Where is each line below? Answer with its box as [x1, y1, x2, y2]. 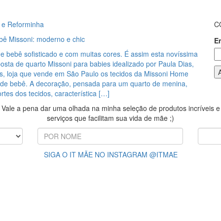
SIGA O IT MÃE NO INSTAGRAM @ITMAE [43, 149, 178, 159]
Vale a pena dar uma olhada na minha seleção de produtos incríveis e [1, 103, 220, 113]
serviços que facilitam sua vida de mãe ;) [47, 113, 174, 123]
